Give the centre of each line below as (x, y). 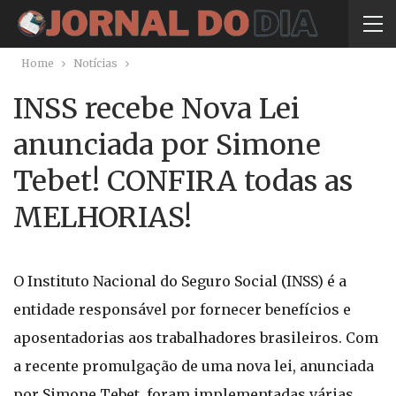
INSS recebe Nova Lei (156, 109)
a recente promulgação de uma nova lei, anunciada (194, 366)
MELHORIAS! (103, 217)
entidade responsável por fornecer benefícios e (182, 309)
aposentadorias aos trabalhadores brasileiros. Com (196, 338)
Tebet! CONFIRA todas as (183, 181)
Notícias (95, 63)
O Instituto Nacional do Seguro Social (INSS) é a (180, 281)
